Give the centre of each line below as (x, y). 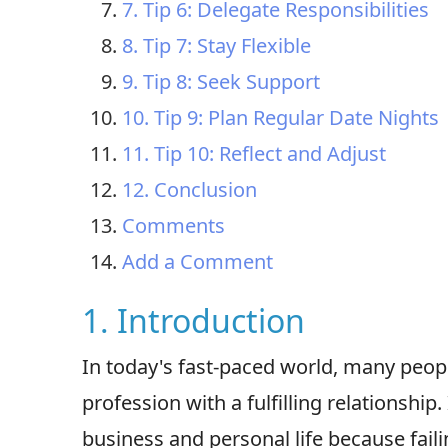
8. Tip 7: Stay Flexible (216, 45)
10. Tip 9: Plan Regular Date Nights (280, 117)
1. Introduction (193, 320)
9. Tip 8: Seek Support (221, 81)
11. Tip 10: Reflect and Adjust (254, 153)
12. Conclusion (189, 189)
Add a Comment (197, 261)
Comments (173, 225)
